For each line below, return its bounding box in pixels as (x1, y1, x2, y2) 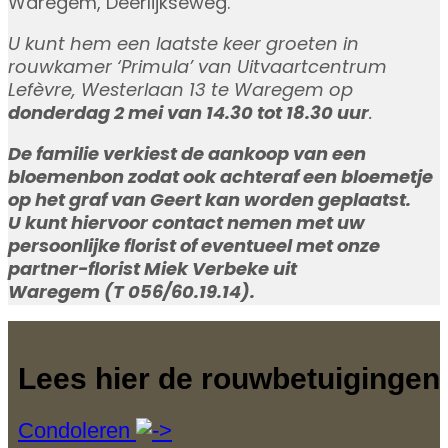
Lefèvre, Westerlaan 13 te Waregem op (8, 82, 353, 102)
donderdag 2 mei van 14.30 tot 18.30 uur (8, 105, 369, 125)
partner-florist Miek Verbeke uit (8, 261, 297, 281)
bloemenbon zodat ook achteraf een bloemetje (8, 169, 433, 189)
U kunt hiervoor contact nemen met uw (8, 215, 365, 235)
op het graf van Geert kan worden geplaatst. (8, 192, 411, 212)
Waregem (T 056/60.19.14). (8, 284, 255, 304)
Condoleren (18, 417, 136, 443)
